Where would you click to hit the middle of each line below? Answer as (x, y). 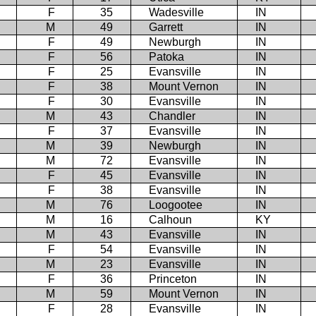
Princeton (173, 279)
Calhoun (170, 219)
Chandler (172, 116)
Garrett (166, 27)
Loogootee (176, 205)
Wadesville (176, 12)
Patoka (166, 56)
